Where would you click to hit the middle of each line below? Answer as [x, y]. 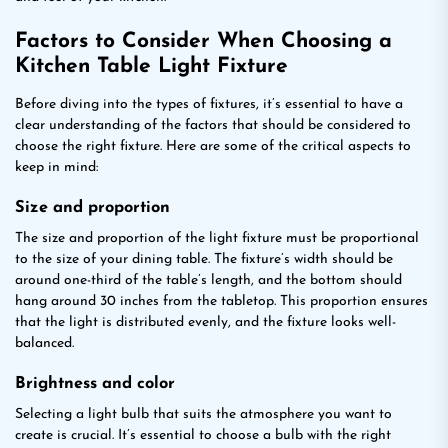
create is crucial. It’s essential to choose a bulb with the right [203, 435]
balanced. [44, 343]
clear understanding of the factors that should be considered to [213, 125]
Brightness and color [95, 384]
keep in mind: [56, 167]
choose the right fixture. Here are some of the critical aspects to [213, 146]
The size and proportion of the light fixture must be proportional [217, 238]
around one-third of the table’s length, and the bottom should [208, 280]
